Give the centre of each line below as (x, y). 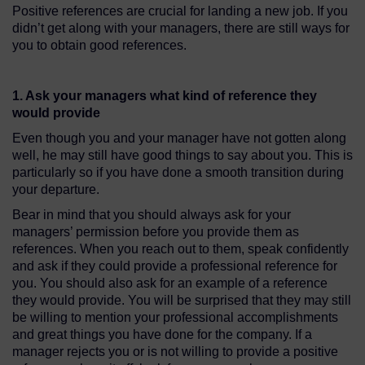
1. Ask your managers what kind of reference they (165, 96)
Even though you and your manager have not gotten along (179, 139)
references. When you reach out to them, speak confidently (180, 249)
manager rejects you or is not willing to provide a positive (175, 352)
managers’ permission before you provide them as (156, 232)
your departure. (56, 190)
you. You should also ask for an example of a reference (170, 284)
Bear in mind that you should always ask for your (152, 215)
